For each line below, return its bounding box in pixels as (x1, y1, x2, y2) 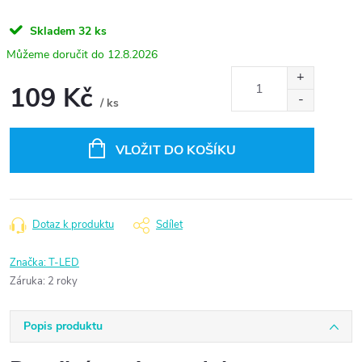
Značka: (10, 255, 48, 270)
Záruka (10, 274, 43, 288)
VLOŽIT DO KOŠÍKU (115, 141, 236, 159)
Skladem (27, 23, 75, 39)
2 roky (48, 274, 78, 288)
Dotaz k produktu (32, 217, 114, 232)
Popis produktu (23, 318, 103, 334)
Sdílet (156, 217, 183, 232)
